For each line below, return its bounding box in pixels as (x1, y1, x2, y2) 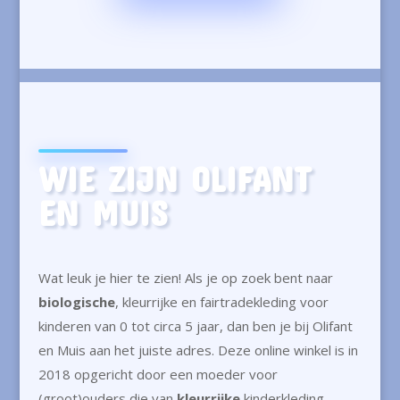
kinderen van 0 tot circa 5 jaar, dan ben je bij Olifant (37, 317, 353, 336)
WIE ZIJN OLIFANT (37, 159, 312, 200)
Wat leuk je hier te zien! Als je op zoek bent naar (37, 269, 333, 287)
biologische (37, 293, 115, 312)
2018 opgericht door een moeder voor (37, 365, 278, 384)
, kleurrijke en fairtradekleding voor (114, 293, 329, 312)
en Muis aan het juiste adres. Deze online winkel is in (37, 341, 358, 360)
